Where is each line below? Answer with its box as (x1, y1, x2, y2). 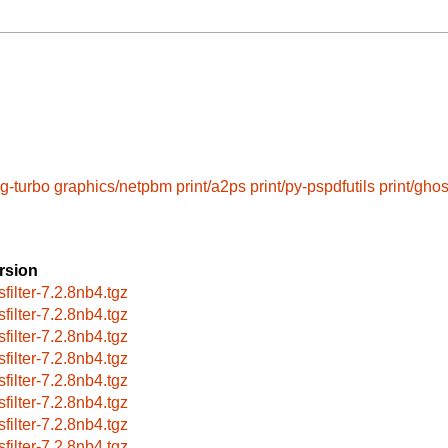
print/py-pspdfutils (250, 177, 375, 195)
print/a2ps (176, 177, 246, 195)
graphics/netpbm (54, 177, 172, 195)
